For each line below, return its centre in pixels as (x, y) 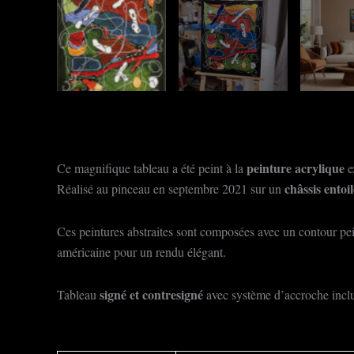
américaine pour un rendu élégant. (141, 252)
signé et (119, 294)
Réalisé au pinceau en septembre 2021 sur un (171, 188)
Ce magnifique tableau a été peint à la (152, 168)
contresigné (173, 294)
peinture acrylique (296, 168)
